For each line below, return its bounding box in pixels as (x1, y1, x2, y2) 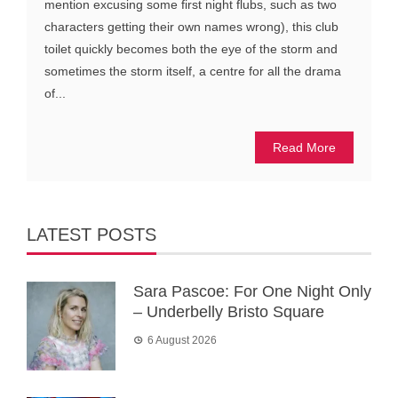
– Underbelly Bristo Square (133, 303, 324, 322)
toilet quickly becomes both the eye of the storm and (44, 42, 338, 57)
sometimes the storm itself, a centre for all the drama (44, 64, 341, 79)
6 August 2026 (147, 334, 217, 347)
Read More (273, 140, 336, 155)
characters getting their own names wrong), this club (44, 20, 338, 35)
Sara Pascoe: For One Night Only (133, 283, 371, 301)
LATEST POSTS (27, 225, 156, 245)
